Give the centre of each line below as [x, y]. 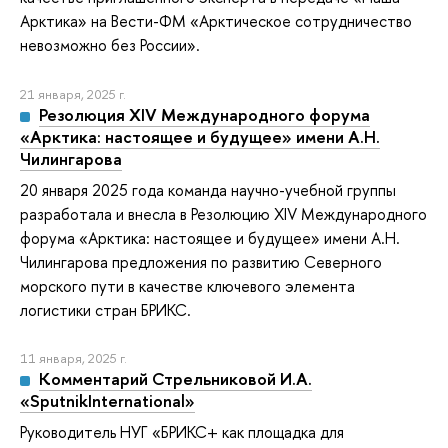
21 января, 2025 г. [73, 93]
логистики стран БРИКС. [105, 309]
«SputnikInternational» [107, 401]
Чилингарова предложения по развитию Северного [201, 261]
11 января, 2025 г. [73, 358]
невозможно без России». [110, 45]
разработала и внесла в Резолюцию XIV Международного [223, 213]
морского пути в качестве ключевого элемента [187, 285]
